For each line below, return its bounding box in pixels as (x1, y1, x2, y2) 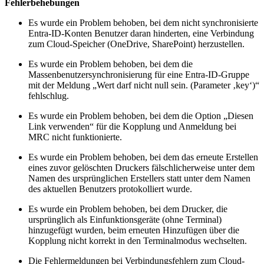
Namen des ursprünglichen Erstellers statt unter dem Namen (28, 173, 250, 183)
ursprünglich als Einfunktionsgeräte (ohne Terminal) (28, 214, 222, 225)
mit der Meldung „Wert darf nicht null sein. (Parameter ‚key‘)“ (28, 80, 259, 90)
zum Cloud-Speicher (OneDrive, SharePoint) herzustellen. (28, 38, 245, 49)
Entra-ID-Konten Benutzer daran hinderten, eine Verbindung (28, 28, 254, 38)
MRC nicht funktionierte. (28, 131, 122, 142)
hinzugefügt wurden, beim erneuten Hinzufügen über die (28, 225, 239, 235)
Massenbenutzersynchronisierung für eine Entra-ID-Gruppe (28, 69, 249, 80)
